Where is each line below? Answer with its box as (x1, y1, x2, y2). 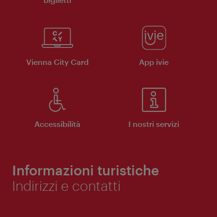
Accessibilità (34, 119, 80, 129)
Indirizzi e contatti (12, 178, 121, 194)
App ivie (139, 57, 169, 67)
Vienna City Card (26, 57, 89, 67)
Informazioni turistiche (12, 162, 159, 178)
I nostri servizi (128, 119, 179, 129)
